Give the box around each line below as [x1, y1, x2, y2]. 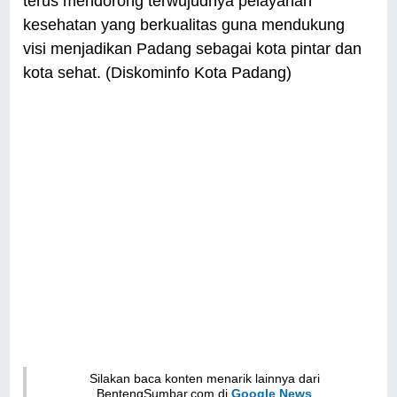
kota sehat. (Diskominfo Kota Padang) [23, 64, 292, 82]
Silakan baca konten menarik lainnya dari [89, 371, 320, 386]
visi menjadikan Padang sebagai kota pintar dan [23, 40, 362, 58]
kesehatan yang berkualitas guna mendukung [23, 16, 346, 35]
